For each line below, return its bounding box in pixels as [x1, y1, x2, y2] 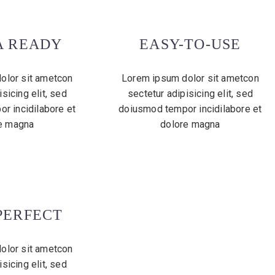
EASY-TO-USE [139, 36, 241, 53]
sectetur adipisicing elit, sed [127, 88, 253, 100]
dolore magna [160, 118, 220, 131]
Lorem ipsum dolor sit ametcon [122, 72, 259, 85]
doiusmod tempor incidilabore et [118, 103, 262, 115]
